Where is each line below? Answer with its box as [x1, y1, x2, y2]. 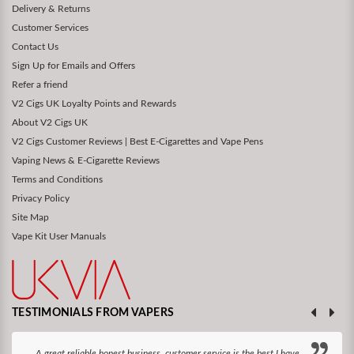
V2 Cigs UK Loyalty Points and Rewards [12, 99, 176, 109]
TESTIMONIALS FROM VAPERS [12, 307, 174, 319]
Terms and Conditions [12, 175, 103, 185]
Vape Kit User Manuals [12, 232, 106, 242]
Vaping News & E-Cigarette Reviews [12, 156, 160, 166]
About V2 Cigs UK [12, 118, 88, 128]
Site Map [12, 213, 49, 223]
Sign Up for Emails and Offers [12, 61, 135, 71]
